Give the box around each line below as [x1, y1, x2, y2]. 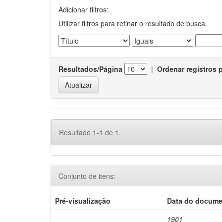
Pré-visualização [55, 196, 111, 206]
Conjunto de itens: [58, 171, 115, 181]
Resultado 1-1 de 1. [59, 127, 121, 137]
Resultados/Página [58, 64, 122, 74]
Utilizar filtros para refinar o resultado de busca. [58, 18, 207, 28]
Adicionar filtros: [58, 4, 109, 14]
